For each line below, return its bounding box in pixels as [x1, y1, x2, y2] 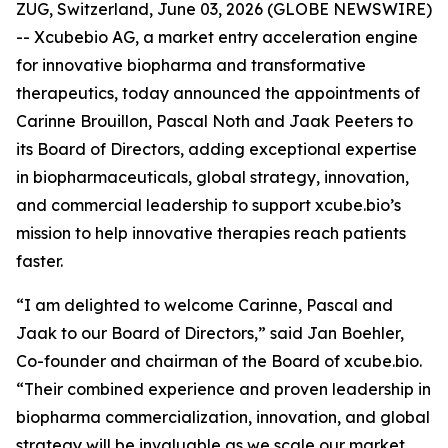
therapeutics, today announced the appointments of [16, 83, 420, 103]
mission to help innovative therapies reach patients [16, 223, 406, 243]
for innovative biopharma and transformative [16, 55, 366, 75]
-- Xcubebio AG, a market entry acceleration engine [16, 27, 418, 47]
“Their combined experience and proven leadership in [16, 379, 431, 399]
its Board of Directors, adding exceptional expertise [16, 139, 417, 159]
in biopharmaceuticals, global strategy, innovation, [16, 167, 409, 187]
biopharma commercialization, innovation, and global [16, 407, 430, 427]
